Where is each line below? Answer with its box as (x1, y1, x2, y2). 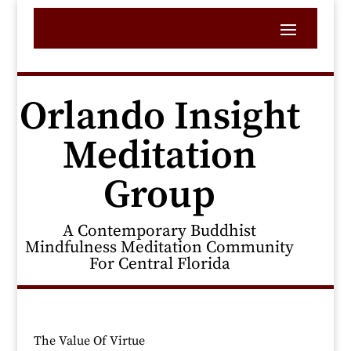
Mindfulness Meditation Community (25, 237, 295, 258)
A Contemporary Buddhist (63, 221, 257, 241)
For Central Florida (89, 254, 230, 274)
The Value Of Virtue (33, 333, 145, 349)
